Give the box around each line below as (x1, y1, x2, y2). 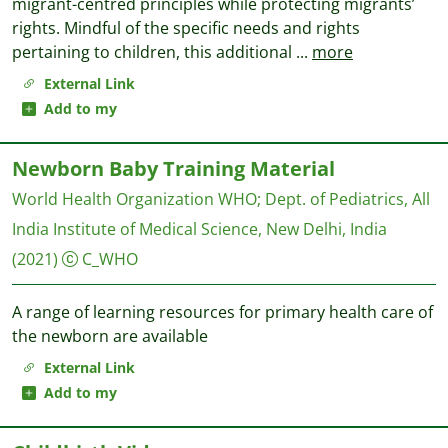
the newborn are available (12, 325, 208, 347)
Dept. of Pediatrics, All (265, 188, 430, 210)
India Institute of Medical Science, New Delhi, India (12, 218, 387, 240)
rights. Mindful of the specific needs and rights (12, 17, 360, 39)
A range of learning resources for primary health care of (12, 301, 433, 323)
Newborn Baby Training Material (12, 155, 335, 182)
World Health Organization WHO (12, 188, 257, 210)
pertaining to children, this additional (12, 41, 296, 63)
